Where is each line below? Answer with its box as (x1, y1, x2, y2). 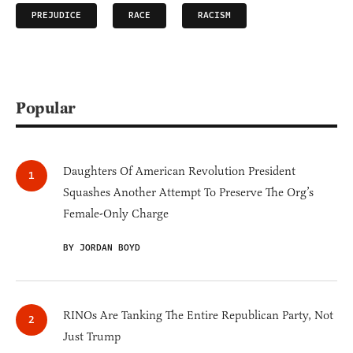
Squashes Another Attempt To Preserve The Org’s (63, 185, 314, 200)
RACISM (198, 9, 231, 23)
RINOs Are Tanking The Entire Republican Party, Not (63, 308, 333, 323)
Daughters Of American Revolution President (63, 164, 295, 179)
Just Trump (63, 329, 121, 344)
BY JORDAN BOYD (63, 241, 140, 255)
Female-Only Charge (63, 206, 169, 221)
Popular (16, 98, 76, 119)
